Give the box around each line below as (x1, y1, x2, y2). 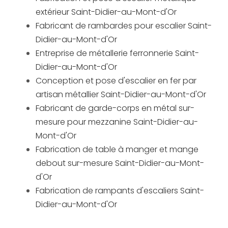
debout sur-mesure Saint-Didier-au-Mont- (36, 157, 204, 169)
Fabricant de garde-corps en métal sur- (36, 102, 194, 115)
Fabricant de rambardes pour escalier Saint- (36, 20, 212, 32)
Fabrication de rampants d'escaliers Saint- (36, 185, 204, 197)
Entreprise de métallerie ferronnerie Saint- (36, 47, 199, 60)
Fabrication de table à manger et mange (36, 144, 198, 156)
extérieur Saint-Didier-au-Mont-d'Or (36, 6, 177, 18)
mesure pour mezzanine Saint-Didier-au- (36, 116, 198, 128)
